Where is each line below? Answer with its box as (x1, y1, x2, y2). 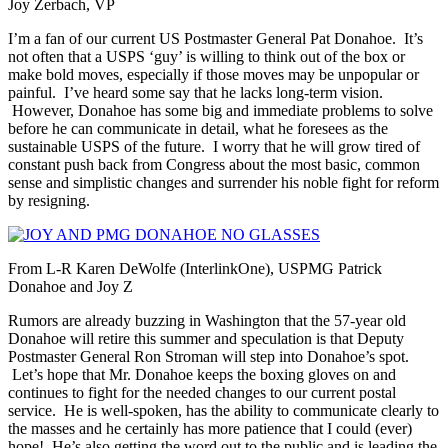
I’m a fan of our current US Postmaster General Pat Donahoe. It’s (8, 29, 423, 47)
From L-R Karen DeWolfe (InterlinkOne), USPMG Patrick (8, 259, 382, 277)
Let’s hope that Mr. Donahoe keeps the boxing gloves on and (8, 365, 396, 383)
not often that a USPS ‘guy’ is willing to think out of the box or (8, 47, 405, 65)
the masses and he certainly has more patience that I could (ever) (8, 419, 412, 437)
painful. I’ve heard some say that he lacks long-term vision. (8, 83, 383, 101)
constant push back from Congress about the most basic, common (8, 155, 420, 173)
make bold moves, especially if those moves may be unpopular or (8, 65, 419, 83)
